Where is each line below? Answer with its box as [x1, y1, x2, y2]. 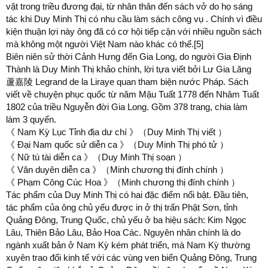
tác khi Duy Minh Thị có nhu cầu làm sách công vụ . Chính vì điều [6, 14, 262, 24]
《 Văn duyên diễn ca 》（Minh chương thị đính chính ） [6, 165, 229, 175]
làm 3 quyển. [6, 114, 56, 124]
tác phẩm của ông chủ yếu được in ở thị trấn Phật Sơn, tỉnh [6, 202, 237, 212]
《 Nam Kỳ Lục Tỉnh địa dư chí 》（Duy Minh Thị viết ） [6, 127, 227, 137]
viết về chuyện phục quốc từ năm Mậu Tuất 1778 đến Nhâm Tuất [6, 89, 259, 99]
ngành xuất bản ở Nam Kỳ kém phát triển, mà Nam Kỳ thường [6, 240, 250, 250]
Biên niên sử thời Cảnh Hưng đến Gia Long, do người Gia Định [6, 51, 251, 62]
